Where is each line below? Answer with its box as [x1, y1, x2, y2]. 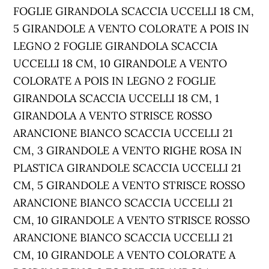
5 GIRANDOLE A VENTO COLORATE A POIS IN [13, 22, 250, 35]
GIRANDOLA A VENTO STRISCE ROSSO [13, 109, 213, 122]
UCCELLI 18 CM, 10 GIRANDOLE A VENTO [13, 56, 228, 70]
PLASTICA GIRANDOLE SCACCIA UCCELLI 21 [13, 161, 242, 175]
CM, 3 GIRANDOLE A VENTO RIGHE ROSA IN [13, 144, 243, 157]
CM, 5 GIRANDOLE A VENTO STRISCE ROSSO [13, 178, 246, 192]
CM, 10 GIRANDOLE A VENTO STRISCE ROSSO [13, 213, 250, 227]
